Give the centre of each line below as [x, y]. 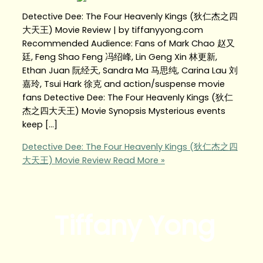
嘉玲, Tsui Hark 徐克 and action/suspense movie [123, 84]
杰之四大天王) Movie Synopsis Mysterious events [124, 111]
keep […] [40, 125]
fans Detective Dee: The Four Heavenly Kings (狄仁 [127, 98]
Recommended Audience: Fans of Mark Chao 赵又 [128, 44]
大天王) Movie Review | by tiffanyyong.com [112, 30]
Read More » [138, 160]
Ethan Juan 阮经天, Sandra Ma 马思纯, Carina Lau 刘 [130, 71]
